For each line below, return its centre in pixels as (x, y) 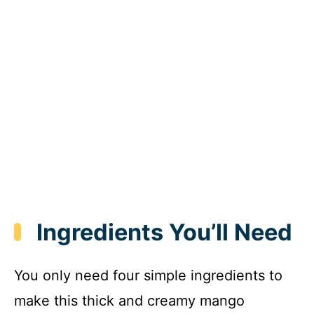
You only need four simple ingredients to (148, 276)
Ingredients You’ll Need (164, 232)
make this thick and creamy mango (129, 301)
